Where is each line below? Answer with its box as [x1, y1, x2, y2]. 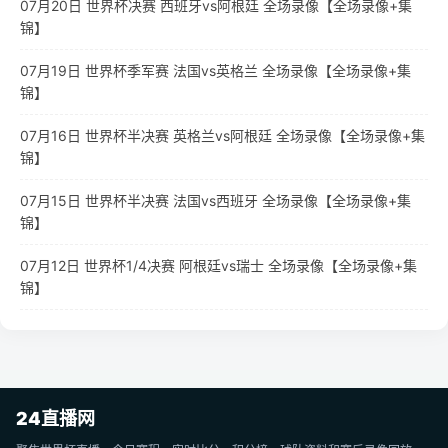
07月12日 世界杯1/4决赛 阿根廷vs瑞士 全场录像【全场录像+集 [20, 257, 417, 274]
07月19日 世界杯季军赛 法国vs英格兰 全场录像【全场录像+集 [20, 62, 411, 79]
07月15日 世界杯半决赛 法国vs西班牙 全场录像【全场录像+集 [20, 192, 411, 209]
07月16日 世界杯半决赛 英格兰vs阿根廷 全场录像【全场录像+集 [20, 127, 425, 144]
